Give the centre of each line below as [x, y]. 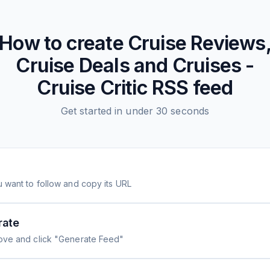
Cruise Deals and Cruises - [135, 65]
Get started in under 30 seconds [135, 111]
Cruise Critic [92, 88]
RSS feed [190, 88]
